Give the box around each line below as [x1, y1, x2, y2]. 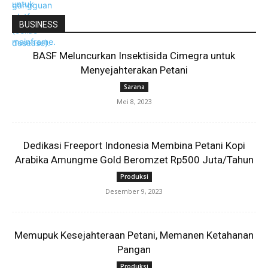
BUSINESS [19, 20, 58, 29]
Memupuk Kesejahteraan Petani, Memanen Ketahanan [14, 229, 254, 241]
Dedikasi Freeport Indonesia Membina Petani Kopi [23, 139, 245, 151]
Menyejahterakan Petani [80, 64, 188, 76]
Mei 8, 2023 [116, 97, 152, 106]
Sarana [123, 83, 145, 91]
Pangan [117, 243, 151, 255]
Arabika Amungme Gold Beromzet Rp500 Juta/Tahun [14, 154, 254, 166]
